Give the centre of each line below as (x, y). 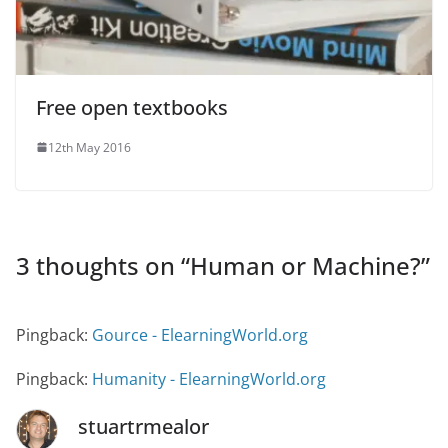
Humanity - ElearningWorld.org (209, 378)
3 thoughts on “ (103, 265)
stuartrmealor (143, 426)
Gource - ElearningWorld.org (200, 334)
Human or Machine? (305, 265)
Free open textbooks (132, 107)
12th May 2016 (89, 147)
